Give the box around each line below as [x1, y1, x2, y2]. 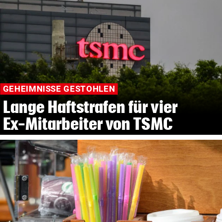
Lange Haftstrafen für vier [2, 97, 177, 116]
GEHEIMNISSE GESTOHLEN [2, 84, 115, 94]
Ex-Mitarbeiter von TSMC [2, 114, 173, 133]
